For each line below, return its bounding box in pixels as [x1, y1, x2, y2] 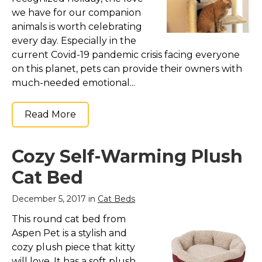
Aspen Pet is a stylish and [12, 227, 127, 239]
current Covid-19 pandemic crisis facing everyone [12, 49, 240, 60]
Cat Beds [98, 193, 135, 204]
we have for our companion [12, 6, 141, 18]
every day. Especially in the [12, 35, 136, 46]
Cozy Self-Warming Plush [12, 145, 243, 167]
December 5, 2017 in [12, 193, 98, 204]
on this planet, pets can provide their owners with [12, 63, 242, 74]
